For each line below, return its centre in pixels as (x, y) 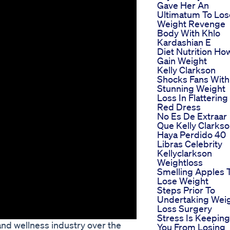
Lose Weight (183, 181)
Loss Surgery (185, 209)
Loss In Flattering (193, 98)
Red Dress (179, 107)
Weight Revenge (191, 24)
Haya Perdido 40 (191, 135)
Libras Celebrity (190, 144)
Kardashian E (184, 42)
